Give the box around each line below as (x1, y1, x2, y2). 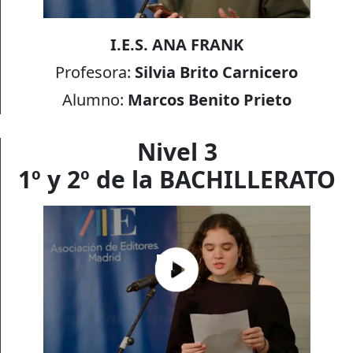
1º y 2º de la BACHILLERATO (18, 162, 336, 195)
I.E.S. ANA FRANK (110, 34, 243, 56)
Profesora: (55, 61, 136, 84)
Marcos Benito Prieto (127, 89, 292, 111)
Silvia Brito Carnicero (135, 61, 299, 84)
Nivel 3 (136, 135, 217, 168)
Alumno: (61, 89, 128, 111)
